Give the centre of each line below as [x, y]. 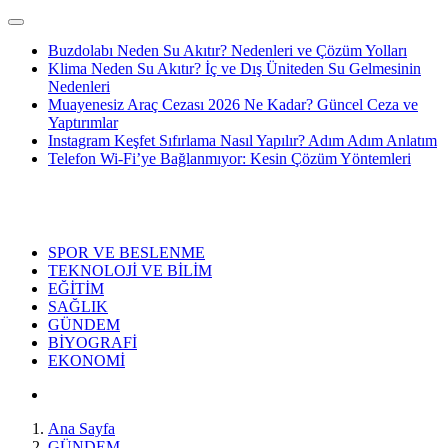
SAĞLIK [78, 306]
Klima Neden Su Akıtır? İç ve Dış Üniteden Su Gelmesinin [234, 68]
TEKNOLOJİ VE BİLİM [130, 270]
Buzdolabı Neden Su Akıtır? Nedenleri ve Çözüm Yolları [227, 50]
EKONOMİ [86, 360]
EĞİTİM [76, 288]
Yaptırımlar [83, 122]
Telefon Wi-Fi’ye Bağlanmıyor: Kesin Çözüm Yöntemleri [229, 158]
